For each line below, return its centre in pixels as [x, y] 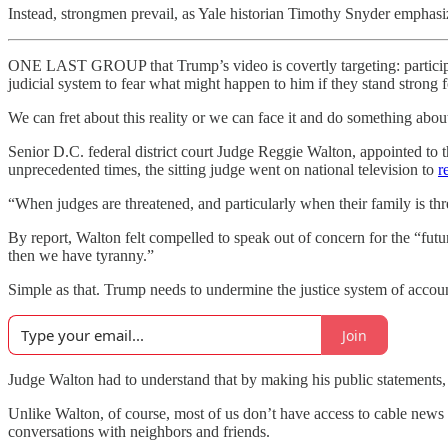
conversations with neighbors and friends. [139, 431]
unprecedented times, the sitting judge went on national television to [223, 169]
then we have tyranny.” [81, 255]
